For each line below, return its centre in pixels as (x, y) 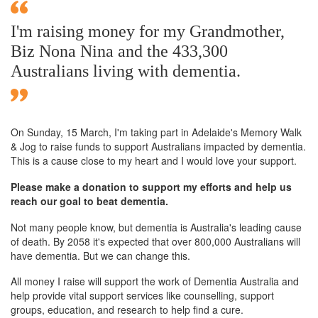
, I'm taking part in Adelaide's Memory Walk (205, 132)
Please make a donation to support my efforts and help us (151, 186)
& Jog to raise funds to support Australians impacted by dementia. (158, 146)
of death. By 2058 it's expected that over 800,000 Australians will (155, 241)
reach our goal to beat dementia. (89, 201)
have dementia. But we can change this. (100, 255)
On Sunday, (38, 132)
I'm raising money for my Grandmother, (148, 31)
